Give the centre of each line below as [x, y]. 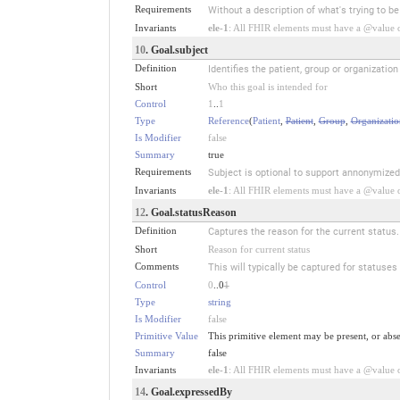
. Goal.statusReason [191, 212]
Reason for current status [258, 249]
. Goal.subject [176, 50]
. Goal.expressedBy [188, 392]
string [219, 301]
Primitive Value [166, 335]
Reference [228, 120]
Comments [156, 266]
